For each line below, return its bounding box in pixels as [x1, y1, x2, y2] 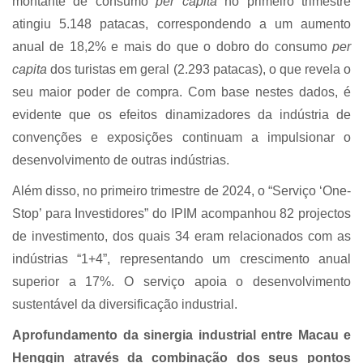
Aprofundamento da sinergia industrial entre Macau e [12, 328, 351, 343]
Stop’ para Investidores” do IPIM [12, 207, 197, 221]
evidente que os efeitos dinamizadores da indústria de [12, 108, 351, 122]
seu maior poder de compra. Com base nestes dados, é [12, 85, 351, 100]
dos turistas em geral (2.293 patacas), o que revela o [47, 62, 351, 77]
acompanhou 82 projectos [200, 207, 352, 221]
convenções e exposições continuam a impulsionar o [12, 130, 351, 145]
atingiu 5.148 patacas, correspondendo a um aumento [12, 17, 351, 32]
